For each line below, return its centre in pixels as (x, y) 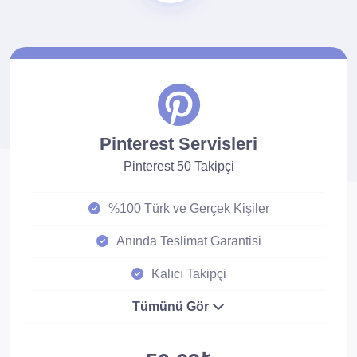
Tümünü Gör (172, 306)
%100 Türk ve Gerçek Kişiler (188, 208)
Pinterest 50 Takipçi (178, 166)
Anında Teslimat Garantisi (188, 241)
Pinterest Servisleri (178, 144)
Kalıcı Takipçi (188, 274)
